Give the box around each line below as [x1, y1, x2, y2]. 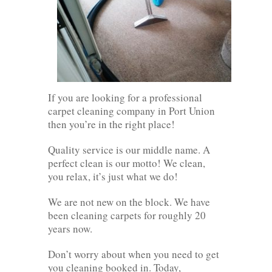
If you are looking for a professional [48, 90, 202, 104]
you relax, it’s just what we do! [48, 169, 178, 183]
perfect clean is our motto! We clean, [48, 155, 205, 170]
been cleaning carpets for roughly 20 [48, 208, 206, 222]
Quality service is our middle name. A [48, 142, 210, 157]
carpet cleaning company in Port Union [48, 103, 215, 118]
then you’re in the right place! [48, 117, 175, 131]
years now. [48, 221, 92, 236]
